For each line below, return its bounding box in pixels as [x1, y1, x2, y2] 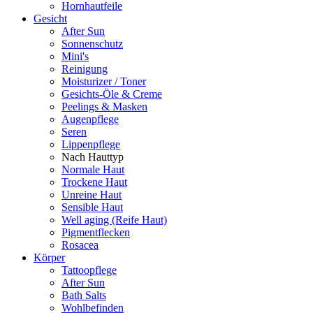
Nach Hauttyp [61, 151, 124, 163]
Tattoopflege [61, 264, 117, 276]
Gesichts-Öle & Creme [61, 88, 162, 100]
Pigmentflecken [61, 226, 130, 238]
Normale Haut [61, 163, 124, 175]
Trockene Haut [61, 176, 127, 188]
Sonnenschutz [61, 38, 123, 50]
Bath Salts [61, 289, 106, 301]
